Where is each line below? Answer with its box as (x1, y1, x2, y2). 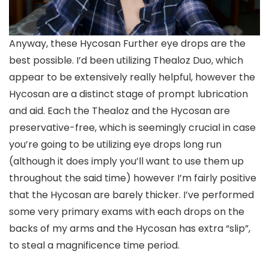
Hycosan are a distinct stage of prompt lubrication (9, 87, 248, 101)
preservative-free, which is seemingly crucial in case (9, 121, 256, 135)
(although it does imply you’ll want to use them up (9, 154, 244, 169)
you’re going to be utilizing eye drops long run (9, 138, 222, 152)
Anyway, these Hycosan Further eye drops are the (9, 37, 246, 51)
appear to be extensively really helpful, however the (9, 70, 255, 85)
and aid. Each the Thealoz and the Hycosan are (9, 104, 230, 118)
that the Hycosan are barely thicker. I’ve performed (9, 188, 254, 202)
